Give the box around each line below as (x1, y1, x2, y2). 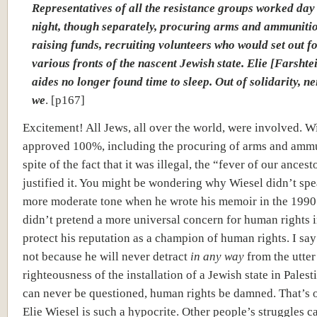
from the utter (244, 249, 316, 263)
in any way (190, 249, 244, 263)
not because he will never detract (23, 249, 190, 263)
